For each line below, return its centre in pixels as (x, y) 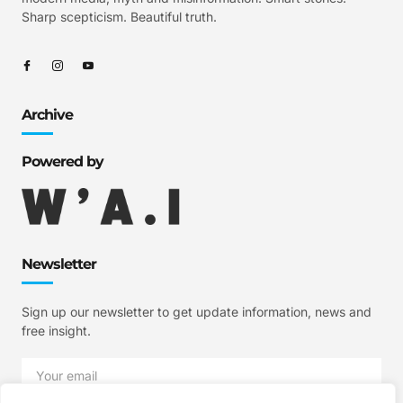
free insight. (56, 330)
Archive (47, 115)
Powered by (63, 162)
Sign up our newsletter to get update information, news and (197, 311)
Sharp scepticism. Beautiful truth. (119, 16)
